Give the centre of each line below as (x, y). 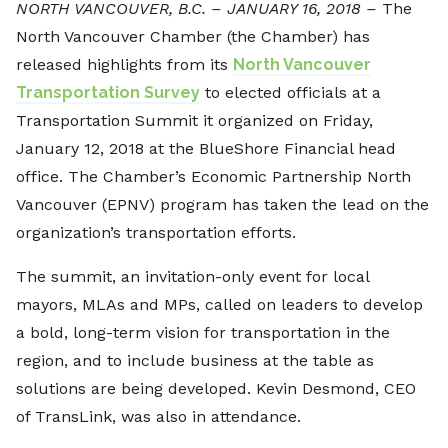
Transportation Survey (108, 93)
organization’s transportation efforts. (156, 233)
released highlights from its (124, 65)
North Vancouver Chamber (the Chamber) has (193, 37)
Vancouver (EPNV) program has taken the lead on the (222, 205)
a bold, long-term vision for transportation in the (203, 333)
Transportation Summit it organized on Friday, (194, 121)
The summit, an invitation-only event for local (192, 277)
